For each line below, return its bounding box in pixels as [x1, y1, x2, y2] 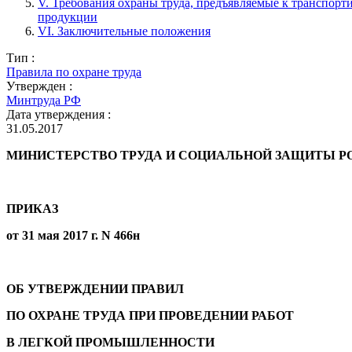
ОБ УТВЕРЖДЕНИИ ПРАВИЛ [6, 281, 184, 295]
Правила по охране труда [6, 64, 141, 79]
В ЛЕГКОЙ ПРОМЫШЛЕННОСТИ [6, 335, 214, 349]
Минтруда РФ [6, 93, 81, 107]
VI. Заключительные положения [38, 24, 211, 38]
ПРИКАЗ [6, 201, 58, 215]
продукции [38, 9, 97, 24]
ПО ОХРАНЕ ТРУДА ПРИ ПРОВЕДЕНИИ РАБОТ [6, 308, 294, 322]
